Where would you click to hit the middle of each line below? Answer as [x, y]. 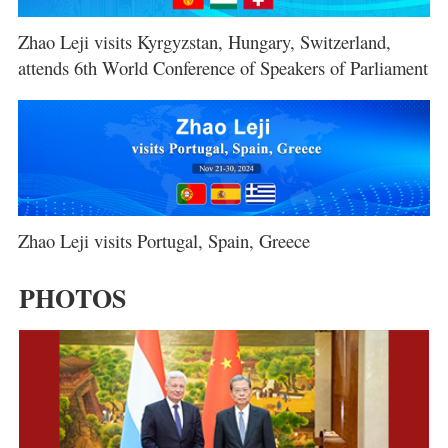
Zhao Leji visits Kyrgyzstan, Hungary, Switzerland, [204, 42]
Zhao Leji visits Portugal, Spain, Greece [163, 241]
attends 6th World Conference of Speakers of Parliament [222, 68]
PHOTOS [72, 298]
